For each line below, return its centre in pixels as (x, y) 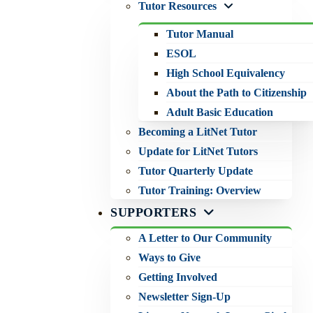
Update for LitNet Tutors (198, 152)
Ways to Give (170, 258)
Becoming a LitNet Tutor (198, 132)
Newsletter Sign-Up (185, 297)
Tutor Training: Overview (200, 191)
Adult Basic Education (220, 112)
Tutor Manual (200, 34)
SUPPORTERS (154, 213)
